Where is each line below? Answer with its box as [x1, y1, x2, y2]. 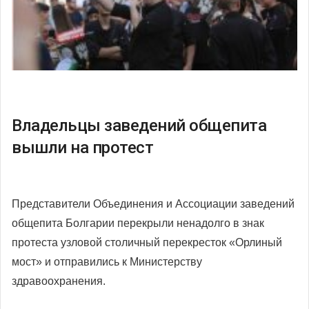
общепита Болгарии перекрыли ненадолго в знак [12, 217, 264, 229]
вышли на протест [12, 137, 153, 157]
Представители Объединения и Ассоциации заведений [12, 197, 295, 210]
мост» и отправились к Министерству [12, 255, 202, 268]
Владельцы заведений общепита [12, 115, 266, 135]
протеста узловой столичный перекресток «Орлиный [12, 236, 282, 248]
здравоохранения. [12, 275, 106, 287]
